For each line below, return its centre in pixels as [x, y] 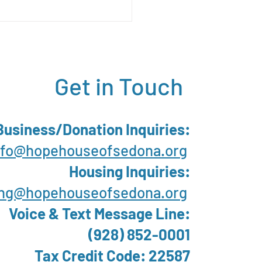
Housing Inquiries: [130, 171]
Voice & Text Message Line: [99, 213]
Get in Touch [119, 86]
